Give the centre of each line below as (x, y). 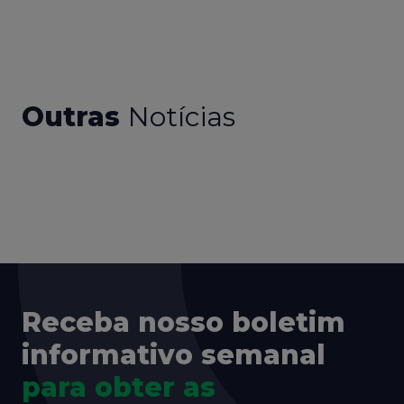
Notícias (182, 117)
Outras (71, 117)
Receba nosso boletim (184, 323)
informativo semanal (174, 355)
